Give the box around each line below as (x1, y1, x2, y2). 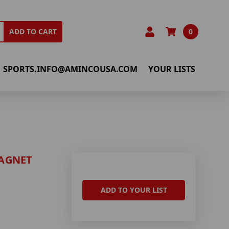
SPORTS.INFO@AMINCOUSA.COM (3, 63, 138, 75)
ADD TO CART (9, 27, 57, 37)
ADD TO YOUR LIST (100, 185, 167, 195)
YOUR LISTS (148, 63, 196, 75)
